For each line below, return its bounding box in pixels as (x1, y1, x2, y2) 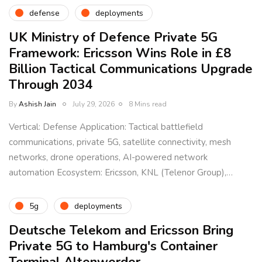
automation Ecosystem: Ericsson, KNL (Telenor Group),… (9, 167, 233, 179)
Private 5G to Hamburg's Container (9, 237, 218, 256)
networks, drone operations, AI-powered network (9, 151, 208, 164)
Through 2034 (9, 76, 92, 94)
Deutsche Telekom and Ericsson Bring (9, 222, 233, 240)
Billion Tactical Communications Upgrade (9, 60, 253, 78)
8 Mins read (129, 99, 167, 109)
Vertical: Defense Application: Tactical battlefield (9, 121, 203, 133)
